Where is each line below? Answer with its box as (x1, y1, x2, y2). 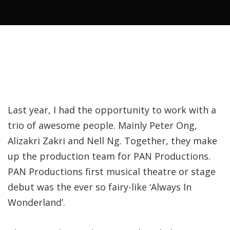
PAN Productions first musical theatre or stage (8, 165, 216, 178)
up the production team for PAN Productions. (8, 150, 210, 162)
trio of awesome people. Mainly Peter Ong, (8, 119, 197, 131)
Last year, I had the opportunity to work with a (8, 104, 216, 116)
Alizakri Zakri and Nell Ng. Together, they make (8, 135, 217, 147)
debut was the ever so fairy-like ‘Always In (8, 181, 191, 193)
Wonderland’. (8, 196, 65, 208)
